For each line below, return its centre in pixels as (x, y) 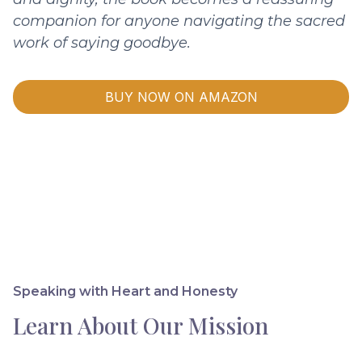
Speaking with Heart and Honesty (125, 292)
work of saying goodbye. (102, 43)
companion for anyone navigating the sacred (179, 21)
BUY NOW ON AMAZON (181, 97)
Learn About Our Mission (141, 326)
